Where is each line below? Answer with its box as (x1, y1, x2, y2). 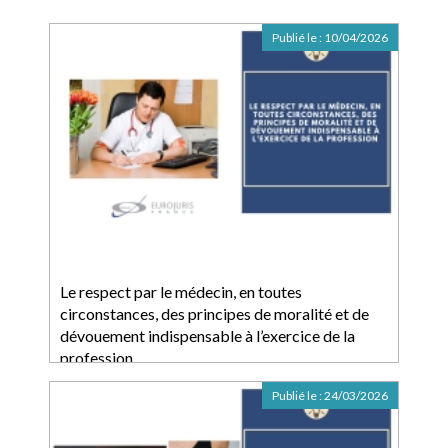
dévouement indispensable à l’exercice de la (60, 326, 355, 345)
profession (60, 348, 133, 367)
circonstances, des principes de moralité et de (60, 304, 369, 323)
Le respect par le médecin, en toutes (60, 282, 302, 301)
